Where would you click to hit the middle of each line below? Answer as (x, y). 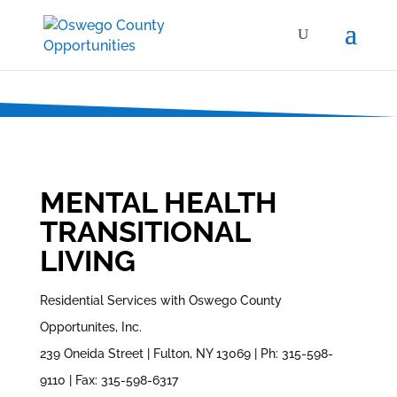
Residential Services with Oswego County (160, 300)
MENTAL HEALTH (158, 202)
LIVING (91, 261)
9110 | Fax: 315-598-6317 (109, 380)
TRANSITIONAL (144, 231)
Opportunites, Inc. (90, 327)
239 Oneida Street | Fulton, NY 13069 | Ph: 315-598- (186, 353)
